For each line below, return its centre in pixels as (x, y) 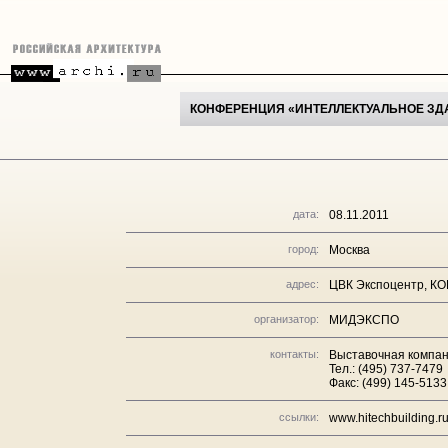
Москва (349, 250)
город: (303, 249)
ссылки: (299, 417)
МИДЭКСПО (364, 320)
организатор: (286, 319)
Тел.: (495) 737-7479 (386, 369)
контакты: (294, 354)
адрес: (302, 284)
